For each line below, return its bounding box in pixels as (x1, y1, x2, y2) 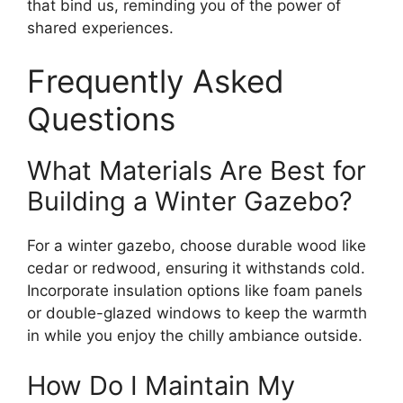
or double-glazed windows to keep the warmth (27, 304, 367, 323)
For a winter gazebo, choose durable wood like (27, 237, 366, 255)
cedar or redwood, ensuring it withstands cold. (27, 259, 365, 278)
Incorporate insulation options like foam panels (27, 282, 363, 300)
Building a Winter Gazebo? (27, 185, 353, 218)
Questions (27, 100, 175, 139)
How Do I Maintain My (27, 369, 295, 401)
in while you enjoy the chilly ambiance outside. (27, 327, 363, 345)
